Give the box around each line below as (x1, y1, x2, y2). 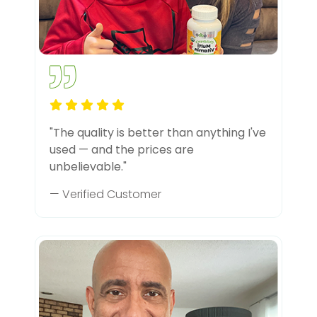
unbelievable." (50, 158, 127, 175)
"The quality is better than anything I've (50, 124, 266, 141)
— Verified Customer (50, 185, 161, 202)
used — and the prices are (50, 141, 194, 158)
